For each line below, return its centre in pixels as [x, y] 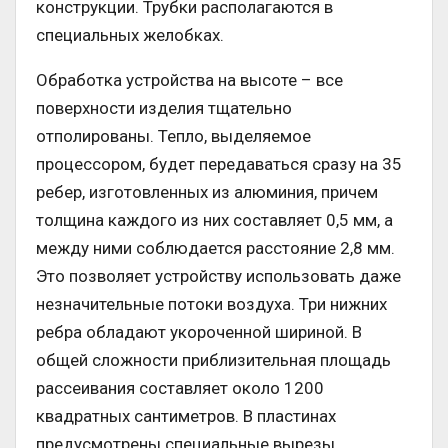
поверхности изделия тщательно [164, 108]
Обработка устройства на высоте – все [189, 80]
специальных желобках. [130, 35]
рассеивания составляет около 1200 [180, 388]
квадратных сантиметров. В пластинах [186, 416]
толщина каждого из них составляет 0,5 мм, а [214, 220]
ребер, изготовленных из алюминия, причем [207, 192]
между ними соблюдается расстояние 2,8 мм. [215, 248]
